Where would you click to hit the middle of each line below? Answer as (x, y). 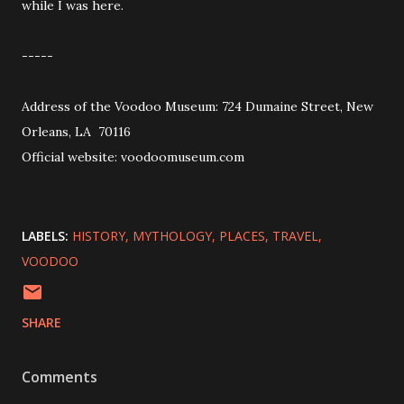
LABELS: (45, 236)
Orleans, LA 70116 (76, 132)
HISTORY (99, 236)
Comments (60, 377)
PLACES (242, 236)
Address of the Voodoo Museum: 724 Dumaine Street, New (197, 106)
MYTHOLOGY (172, 236)
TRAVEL (295, 236)
